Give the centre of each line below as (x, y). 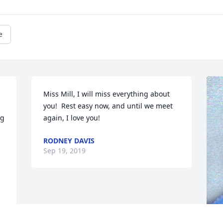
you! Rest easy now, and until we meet (108, 106)
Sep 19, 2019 (65, 151)
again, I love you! (72, 118)
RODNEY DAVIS (69, 141)
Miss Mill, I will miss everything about (107, 94)
